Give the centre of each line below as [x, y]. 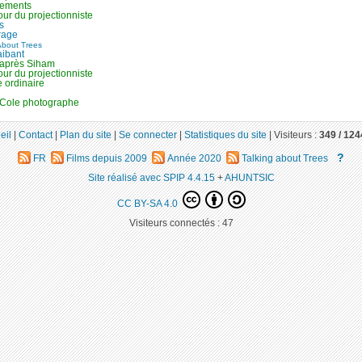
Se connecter [148, 135]
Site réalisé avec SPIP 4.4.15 [151, 177]
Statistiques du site [225, 135]
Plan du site [86, 135]
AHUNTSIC [249, 177]
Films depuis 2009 [107, 158]
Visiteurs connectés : [175, 223]
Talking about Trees [284, 158]
